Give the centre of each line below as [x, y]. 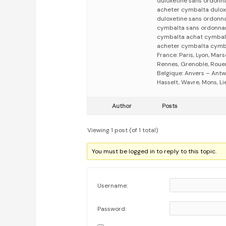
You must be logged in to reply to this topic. [154, 152]
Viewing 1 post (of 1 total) [123, 130]
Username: [113, 186]
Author [122, 106]
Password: [112, 209]
